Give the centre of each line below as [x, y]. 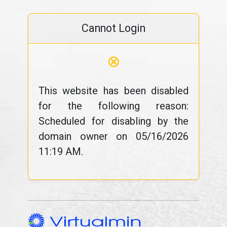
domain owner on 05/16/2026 [113, 136]
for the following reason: [113, 106]
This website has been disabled [113, 91]
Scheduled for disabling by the [113, 121]
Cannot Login [113, 28]
